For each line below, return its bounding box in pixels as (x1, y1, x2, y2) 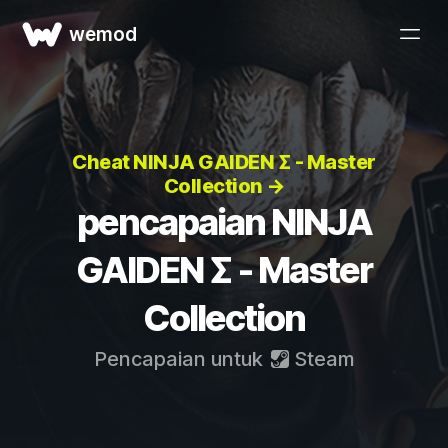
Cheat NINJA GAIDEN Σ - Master (72, 150, 376, 174)
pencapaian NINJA (76, 200, 372, 244)
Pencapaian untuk (93, 347, 268, 371)
